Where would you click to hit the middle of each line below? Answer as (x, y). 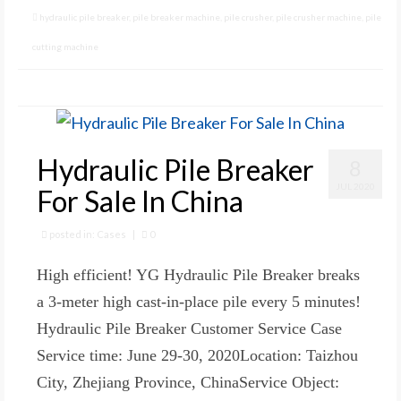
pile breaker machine (176, 17)
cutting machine (65, 47)
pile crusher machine (319, 17)
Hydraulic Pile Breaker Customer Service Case (189, 328)
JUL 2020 (355, 186)
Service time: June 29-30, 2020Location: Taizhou (197, 355)
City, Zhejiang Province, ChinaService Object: (188, 382)
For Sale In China (140, 200)
